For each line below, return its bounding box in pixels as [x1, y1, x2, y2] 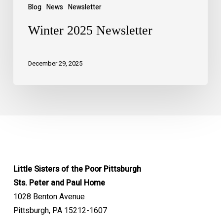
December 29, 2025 [28, 58, 82, 68]
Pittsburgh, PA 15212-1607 [13, 205, 107, 217]
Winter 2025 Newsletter [28, 23, 152, 38]
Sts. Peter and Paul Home [13, 177, 105, 189]
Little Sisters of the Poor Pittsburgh [13, 163, 141, 175]
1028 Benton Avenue [13, 191, 85, 203]
